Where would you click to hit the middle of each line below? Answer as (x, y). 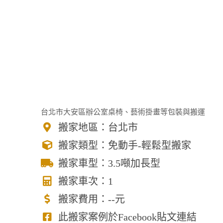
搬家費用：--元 (92, 199)
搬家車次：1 (86, 181)
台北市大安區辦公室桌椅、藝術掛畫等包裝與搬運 (123, 112)
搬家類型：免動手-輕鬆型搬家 (125, 145)
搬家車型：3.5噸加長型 (109, 163)
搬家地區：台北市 (98, 127)
